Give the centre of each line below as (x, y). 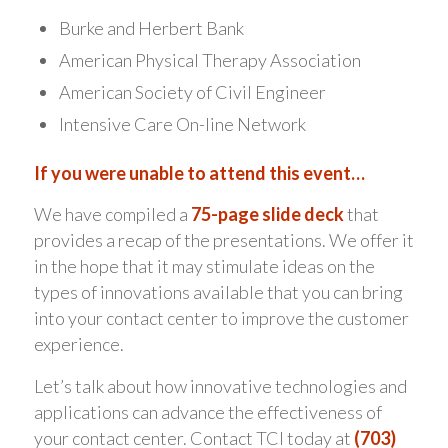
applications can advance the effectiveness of (207, 411)
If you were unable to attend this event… (199, 173)
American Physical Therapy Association (209, 60)
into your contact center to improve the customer (221, 318)
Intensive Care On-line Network (182, 124)
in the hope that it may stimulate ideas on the (204, 266)
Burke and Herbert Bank (151, 28)
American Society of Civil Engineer (192, 92)
